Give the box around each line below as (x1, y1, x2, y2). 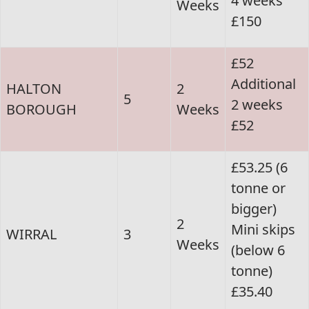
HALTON (6, 79, 61, 99)
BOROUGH (6, 100, 77, 119)
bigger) (231, 199, 277, 219)
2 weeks (231, 95, 283, 114)
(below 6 (231, 241, 285, 260)
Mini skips (231, 220, 295, 239)
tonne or (231, 179, 286, 198)
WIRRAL (6, 225, 57, 244)
